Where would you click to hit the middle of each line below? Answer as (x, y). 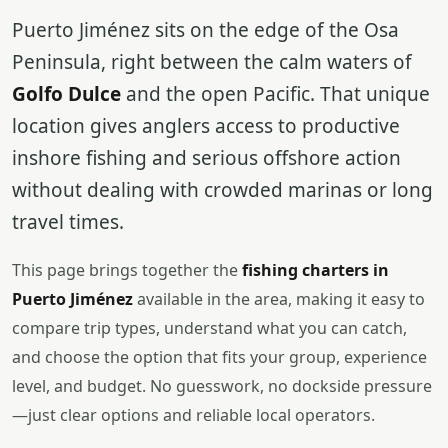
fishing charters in (315, 270)
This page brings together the (127, 270)
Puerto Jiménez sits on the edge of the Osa (205, 30)
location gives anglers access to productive (206, 126)
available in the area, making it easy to (279, 299)
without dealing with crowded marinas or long (222, 190)
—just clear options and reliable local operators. (193, 415)
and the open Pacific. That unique (275, 94)
